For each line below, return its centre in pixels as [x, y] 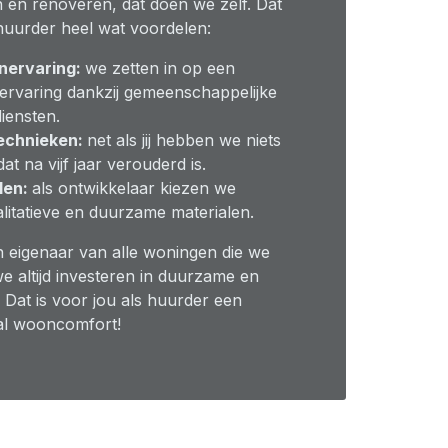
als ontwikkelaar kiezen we [134, 188]
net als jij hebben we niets [184, 140]
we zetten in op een [160, 68]
